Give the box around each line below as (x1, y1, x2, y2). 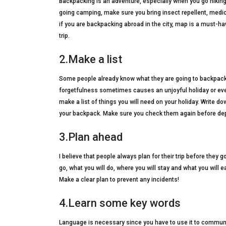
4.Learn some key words (59, 197, 181, 210)
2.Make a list (59, 53, 122, 66)
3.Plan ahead (59, 131, 123, 144)
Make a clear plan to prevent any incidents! (59, 176, 179, 184)
